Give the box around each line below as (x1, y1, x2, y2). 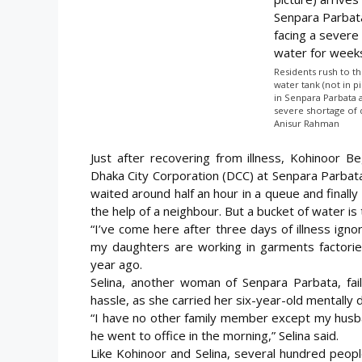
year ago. (90, 255, 142, 272)
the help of (90, 202, 154, 219)
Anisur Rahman (274, 117, 339, 130)
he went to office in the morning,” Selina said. (90, 326, 339, 343)
